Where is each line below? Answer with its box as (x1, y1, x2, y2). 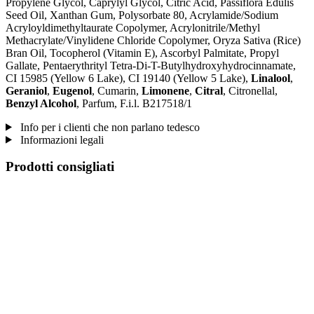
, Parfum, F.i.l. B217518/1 (76, 97, 192, 109)
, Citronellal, (223, 84, 278, 97)
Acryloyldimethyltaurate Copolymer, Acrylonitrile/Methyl (6, 21, 260, 34)
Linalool (251, 71, 290, 84)
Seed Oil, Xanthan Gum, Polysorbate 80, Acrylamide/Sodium (6, 8, 278, 21)
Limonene (142, 84, 189, 97)
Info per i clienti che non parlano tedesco (17, 121, 200, 133)
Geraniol (6, 84, 47, 97)
